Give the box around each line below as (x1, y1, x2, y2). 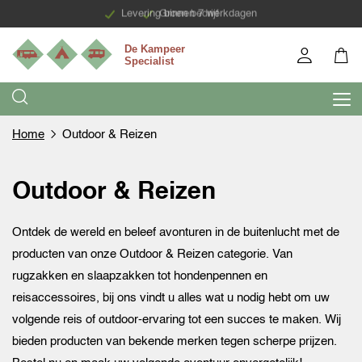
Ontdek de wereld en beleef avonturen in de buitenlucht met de (12, 226, 339, 239)
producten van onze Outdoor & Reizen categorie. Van (12, 248, 293, 261)
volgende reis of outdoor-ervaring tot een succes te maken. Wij (12, 314, 341, 326)
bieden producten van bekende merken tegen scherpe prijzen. (12, 335, 337, 348)
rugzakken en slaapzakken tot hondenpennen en (12, 270, 267, 283)
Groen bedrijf (159, 8, 219, 19)
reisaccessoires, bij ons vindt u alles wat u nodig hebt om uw (12, 292, 330, 305)
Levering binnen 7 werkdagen (121, 8, 257, 19)
